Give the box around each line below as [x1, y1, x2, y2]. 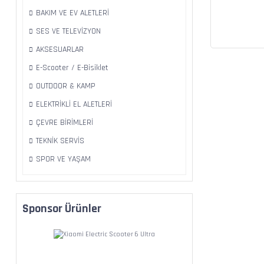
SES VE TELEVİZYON [36, 26, 101, 37]
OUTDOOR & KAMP [36, 81, 95, 91]
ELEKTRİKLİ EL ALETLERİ [36, 99, 112, 110]
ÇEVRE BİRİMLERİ [36, 117, 93, 128]
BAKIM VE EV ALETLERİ [36, 8, 109, 18]
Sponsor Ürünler [22, 201, 101, 216]
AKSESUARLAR [36, 44, 84, 55]
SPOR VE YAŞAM [36, 154, 91, 164]
